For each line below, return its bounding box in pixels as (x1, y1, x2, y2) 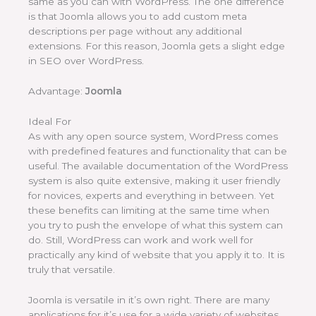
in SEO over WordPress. (28, 55, 144, 67)
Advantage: (28, 85, 85, 97)
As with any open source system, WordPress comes (28, 130, 278, 142)
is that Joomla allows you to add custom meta (28, 11, 247, 23)
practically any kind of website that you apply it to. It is (28, 248, 284, 260)
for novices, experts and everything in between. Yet (28, 189, 274, 201)
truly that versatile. (28, 263, 115, 275)
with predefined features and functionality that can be (28, 145, 287, 157)
